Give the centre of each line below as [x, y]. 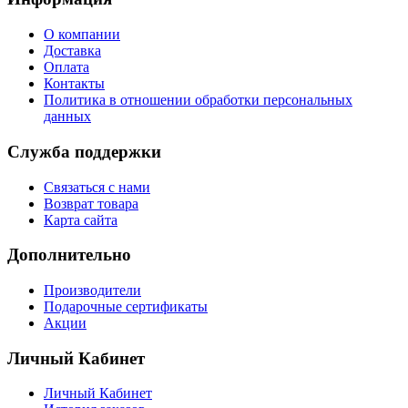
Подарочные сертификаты [126, 307]
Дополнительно [69, 255]
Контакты [74, 84]
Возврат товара [91, 203]
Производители [92, 291]
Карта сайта [81, 219]
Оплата [66, 67]
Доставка [72, 51]
